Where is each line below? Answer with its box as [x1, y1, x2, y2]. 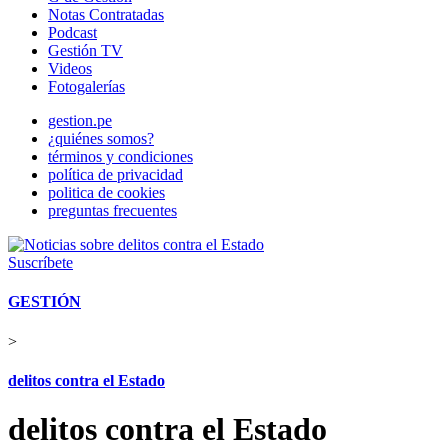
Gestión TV [48, 42, 123, 59]
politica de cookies [48, 184, 165, 201]
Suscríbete [8, 254, 73, 271]
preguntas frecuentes [48, 202, 177, 219]
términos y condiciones [48, 148, 193, 165]
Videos [48, 60, 92, 77]
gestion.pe [48, 112, 112, 129]
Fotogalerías [48, 78, 125, 95]
